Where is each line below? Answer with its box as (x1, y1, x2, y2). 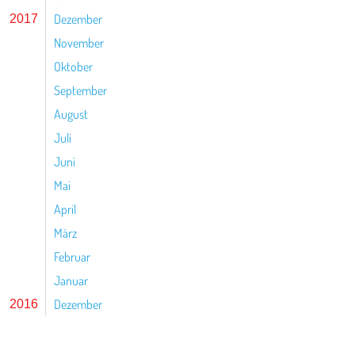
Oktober (54, 59, 93, 74)
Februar (54, 249, 90, 265)
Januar (54, 273, 88, 288)
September (54, 82, 107, 98)
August (54, 106, 88, 122)
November (54, 35, 104, 51)
